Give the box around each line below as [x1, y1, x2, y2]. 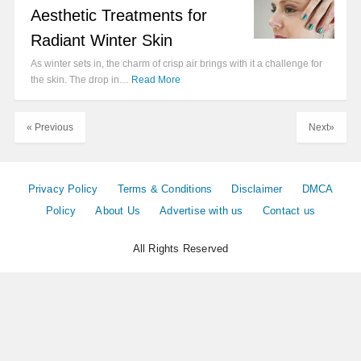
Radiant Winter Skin [31, 31, 172, 50]
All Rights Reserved [132, 243, 229, 255]
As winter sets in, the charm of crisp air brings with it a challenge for [31, 58, 322, 70]
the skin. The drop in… [31, 74, 131, 86]
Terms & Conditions [117, 183, 213, 196]
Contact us [262, 205, 315, 218]
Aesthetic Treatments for [31, 6, 207, 25]
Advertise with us [160, 205, 243, 218]
